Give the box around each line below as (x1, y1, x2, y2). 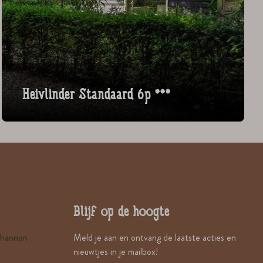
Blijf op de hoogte (73, 205, 170, 222)
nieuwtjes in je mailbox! (73, 245, 158, 259)
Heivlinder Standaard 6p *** (22, 87, 171, 105)
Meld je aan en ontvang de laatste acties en (73, 231, 236, 245)
